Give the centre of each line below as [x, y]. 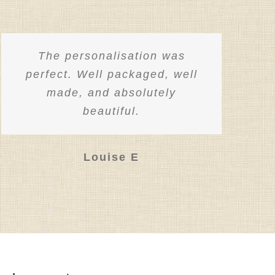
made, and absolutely [112, 93]
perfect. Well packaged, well [111, 75]
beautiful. [112, 111]
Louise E [112, 157]
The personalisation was [111, 56]
